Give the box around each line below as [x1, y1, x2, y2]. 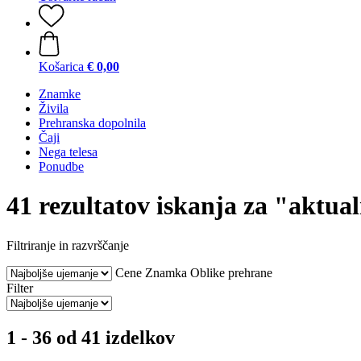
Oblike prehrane [190, 265, 272, 280]
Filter [6, 280, 33, 295]
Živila [39, 102, 68, 115]
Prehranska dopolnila [39, 116, 146, 130]
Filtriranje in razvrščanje [6, 238, 129, 252]
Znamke [39, 87, 81, 101]
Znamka [145, 265, 187, 280]
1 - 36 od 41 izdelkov [6, 326, 175, 348]
